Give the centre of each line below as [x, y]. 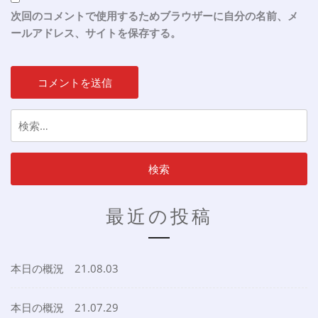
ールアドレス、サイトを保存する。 [96, 33]
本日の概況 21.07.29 [65, 308]
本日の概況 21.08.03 [65, 269]
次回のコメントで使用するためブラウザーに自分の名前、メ [154, 16]
